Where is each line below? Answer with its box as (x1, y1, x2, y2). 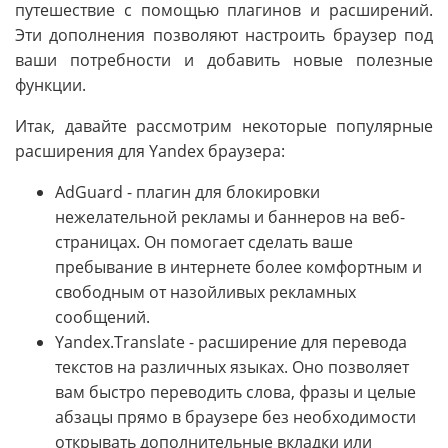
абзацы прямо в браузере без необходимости (55, 406, 416, 429)
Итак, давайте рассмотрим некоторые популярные (15, 115, 433, 138)
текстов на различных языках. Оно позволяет (55, 356, 409, 379)
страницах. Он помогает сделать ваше (55, 231, 353, 254)
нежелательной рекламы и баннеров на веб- (55, 206, 405, 229)
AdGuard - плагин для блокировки (55, 181, 320, 204)
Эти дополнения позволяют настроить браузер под (15, 24, 433, 47)
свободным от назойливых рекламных (55, 281, 356, 304)
